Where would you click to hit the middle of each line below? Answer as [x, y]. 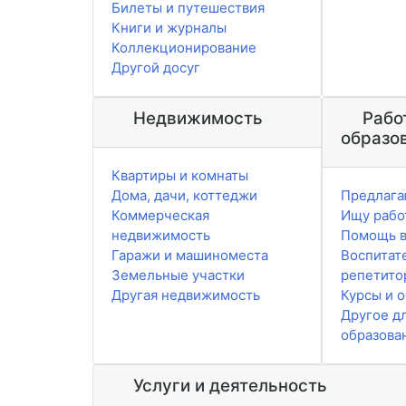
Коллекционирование [184, 48]
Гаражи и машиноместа [190, 256]
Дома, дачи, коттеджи [184, 196]
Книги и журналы [169, 28]
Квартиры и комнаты [180, 176]
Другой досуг [156, 68]
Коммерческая [160, 216]
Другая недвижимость [186, 295]
